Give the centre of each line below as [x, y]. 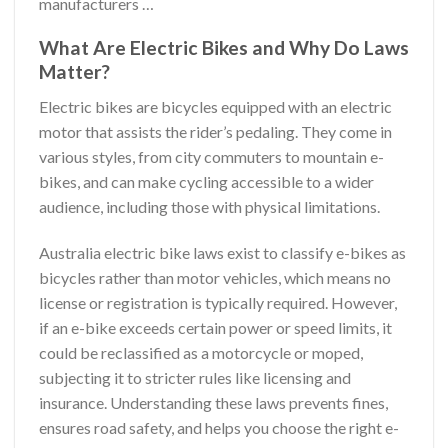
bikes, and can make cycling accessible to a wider [206, 182]
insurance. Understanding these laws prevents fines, [213, 402]
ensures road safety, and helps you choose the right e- [219, 427]
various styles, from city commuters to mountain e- [211, 157]
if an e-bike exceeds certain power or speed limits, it [215, 327]
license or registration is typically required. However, [218, 302]
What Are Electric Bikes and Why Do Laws [224, 48]
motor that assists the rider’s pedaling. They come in [215, 132]
